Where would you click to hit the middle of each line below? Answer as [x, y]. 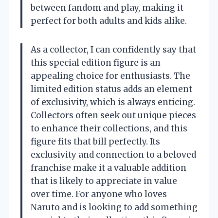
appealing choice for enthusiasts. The [110, 76]
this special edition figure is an [96, 63]
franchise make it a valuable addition [109, 168]
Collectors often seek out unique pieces [113, 116]
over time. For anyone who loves [99, 194]
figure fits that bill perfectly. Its [95, 142]
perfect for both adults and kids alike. [109, 21]
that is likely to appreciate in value [104, 181]
